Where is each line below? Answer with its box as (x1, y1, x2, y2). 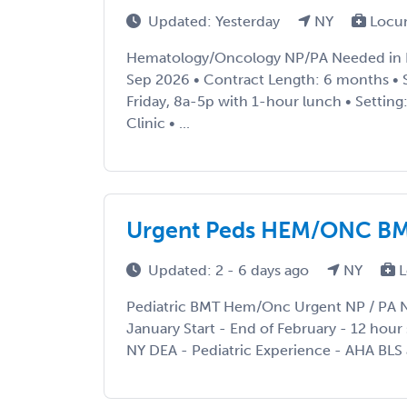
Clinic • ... (126, 114, 190, 133)
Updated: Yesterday (148, 13, 283, 31)
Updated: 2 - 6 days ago (148, 262, 313, 280)
